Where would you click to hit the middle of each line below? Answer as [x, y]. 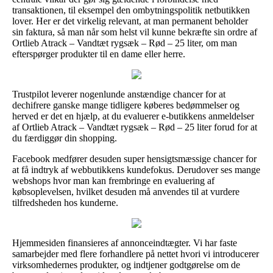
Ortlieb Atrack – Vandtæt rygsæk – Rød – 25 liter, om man [125, 43]
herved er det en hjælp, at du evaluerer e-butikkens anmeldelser [133, 116]
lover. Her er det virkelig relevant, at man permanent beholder [130, 21]
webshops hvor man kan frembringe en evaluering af [113, 180]
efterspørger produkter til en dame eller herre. [99, 54]
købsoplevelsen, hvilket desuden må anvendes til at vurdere [126, 191]
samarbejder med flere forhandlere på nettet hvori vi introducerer [136, 253]
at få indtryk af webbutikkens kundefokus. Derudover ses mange [136, 169]
